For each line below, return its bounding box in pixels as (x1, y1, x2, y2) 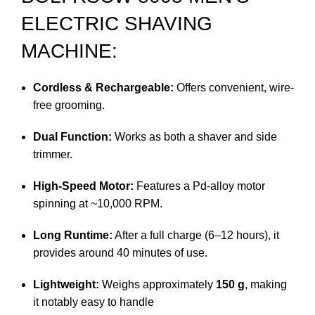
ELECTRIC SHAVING (21, 13, 212, 35)
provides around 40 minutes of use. (33, 247, 207, 259)
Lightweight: (33, 278, 99, 291)
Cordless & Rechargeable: (33, 82, 174, 94)
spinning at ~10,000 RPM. (33, 198, 162, 210)
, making (245, 278, 287, 291)
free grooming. (33, 99, 105, 112)
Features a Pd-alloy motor (134, 180, 265, 193)
